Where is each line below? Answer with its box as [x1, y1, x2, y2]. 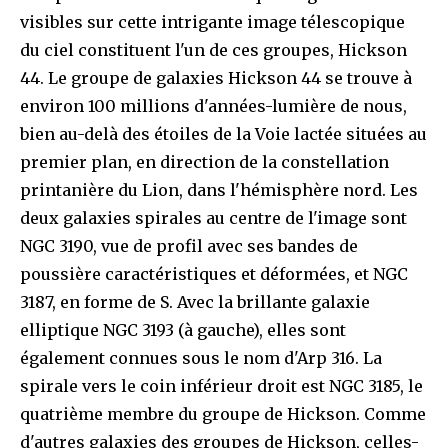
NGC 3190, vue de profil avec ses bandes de [20, 235, 358, 256]
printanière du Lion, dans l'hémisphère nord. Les [20, 179, 418, 200]
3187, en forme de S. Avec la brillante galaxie [20, 291, 370, 312]
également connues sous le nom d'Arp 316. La [20, 347, 382, 368]
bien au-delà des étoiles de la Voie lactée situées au [20, 123, 427, 144]
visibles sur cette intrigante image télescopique [20, 11, 405, 32]
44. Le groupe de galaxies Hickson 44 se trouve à [20, 67, 412, 88]
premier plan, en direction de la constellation [20, 151, 389, 172]
